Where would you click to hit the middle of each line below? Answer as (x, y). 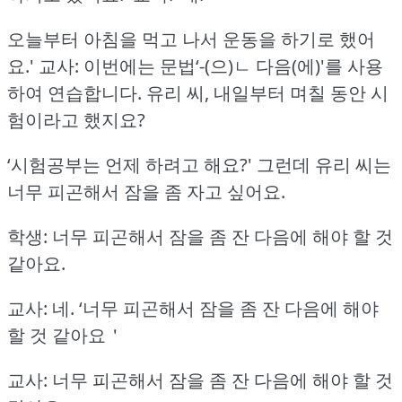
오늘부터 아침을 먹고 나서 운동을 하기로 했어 (191, 39)
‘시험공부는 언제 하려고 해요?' (130, 164)
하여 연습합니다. (74, 92)
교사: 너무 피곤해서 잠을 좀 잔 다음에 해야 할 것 (200, 380)
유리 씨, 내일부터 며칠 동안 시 (267, 92)
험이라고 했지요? (76, 119)
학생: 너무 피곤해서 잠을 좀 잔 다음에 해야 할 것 (200, 236)
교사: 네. (41, 308)
